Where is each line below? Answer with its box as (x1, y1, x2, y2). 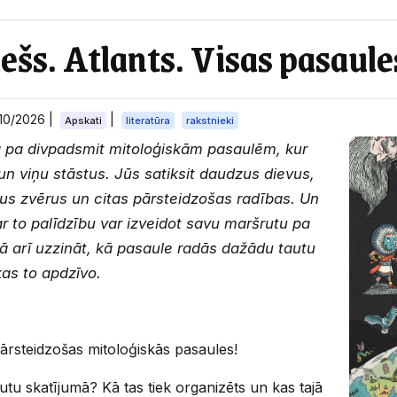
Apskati (65, 113, 103, 127)
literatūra (126, 113, 171, 127)
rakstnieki (186, 113, 235, 127)
